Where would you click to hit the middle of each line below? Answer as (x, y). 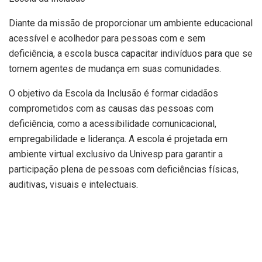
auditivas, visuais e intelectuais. (73, 184)
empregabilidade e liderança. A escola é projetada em (118, 139)
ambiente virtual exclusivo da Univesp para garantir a (116, 154)
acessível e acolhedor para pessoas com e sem (107, 38)
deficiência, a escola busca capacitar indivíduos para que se (131, 53)
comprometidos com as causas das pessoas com (111, 108)
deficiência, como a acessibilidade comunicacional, (113, 123)
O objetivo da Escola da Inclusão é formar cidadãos (113, 93)
